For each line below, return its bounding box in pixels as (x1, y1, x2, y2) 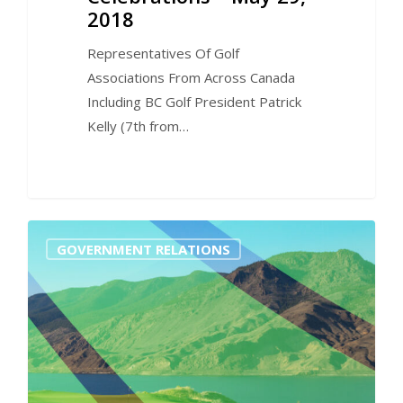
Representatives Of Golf (86, 44, 239, 63)
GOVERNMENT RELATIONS (57, 239, 230, 258)
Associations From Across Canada (86, 68, 295, 87)
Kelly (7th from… (86, 117, 189, 136)
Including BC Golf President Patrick (86, 93, 301, 112)
